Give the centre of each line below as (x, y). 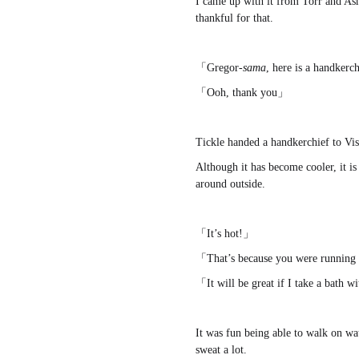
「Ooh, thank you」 (242, 93)
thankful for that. (234, 18)
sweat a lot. (221, 350)
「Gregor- (219, 68)
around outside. (230, 184)
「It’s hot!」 (225, 234)
